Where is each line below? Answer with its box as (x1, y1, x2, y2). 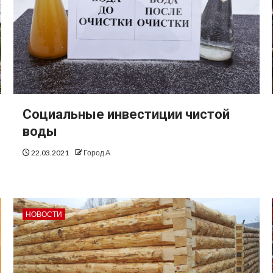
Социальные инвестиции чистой (22, 107, 230, 122)
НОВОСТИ (25, 210, 62, 219)
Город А (83, 148, 110, 158)
